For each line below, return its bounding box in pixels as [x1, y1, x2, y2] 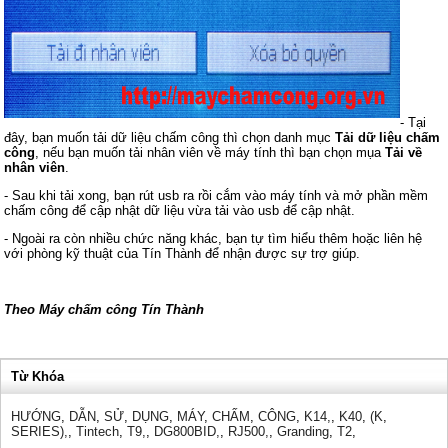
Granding [277, 424, 329, 439]
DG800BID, [154, 424, 220, 439]
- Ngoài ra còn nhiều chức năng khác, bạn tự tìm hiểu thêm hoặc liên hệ [4, 231, 423, 246]
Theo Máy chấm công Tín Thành [4, 302, 205, 317]
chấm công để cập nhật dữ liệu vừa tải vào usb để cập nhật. [4, 203, 356, 218]
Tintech [76, 424, 119, 439]
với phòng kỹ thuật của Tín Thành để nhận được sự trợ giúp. [4, 246, 361, 261]
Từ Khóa [11, 369, 64, 384]
